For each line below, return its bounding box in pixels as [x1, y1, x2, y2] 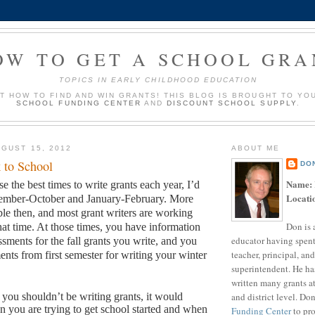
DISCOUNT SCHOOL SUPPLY [167, 98, 297, 107]
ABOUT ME [231, 143, 281, 152]
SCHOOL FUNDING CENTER [16, 98, 141, 107]
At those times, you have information [37, 221, 200, 233]
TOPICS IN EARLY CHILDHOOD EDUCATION [59, 75, 257, 84]
